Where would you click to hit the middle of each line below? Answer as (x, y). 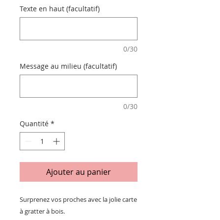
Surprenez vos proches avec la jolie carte (78, 200)
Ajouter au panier (79, 172)
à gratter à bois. (42, 211)
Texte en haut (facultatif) (60, 9)
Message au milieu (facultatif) (68, 66)
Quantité (34, 124)
